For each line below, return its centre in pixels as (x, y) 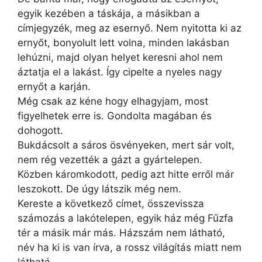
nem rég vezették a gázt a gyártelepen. (110, 160)
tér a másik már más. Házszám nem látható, (121, 233)
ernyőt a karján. (54, 87)
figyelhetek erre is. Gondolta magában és (115, 116)
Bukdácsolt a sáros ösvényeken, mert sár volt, (126, 145)
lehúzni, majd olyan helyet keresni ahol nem (120, 57)
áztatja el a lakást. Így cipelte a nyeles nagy (120, 72)
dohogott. (40, 130)
